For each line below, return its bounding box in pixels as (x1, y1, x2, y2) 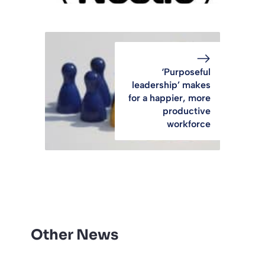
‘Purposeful (161, 66, 211, 78)
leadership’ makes (132, 79, 211, 91)
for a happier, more (128, 92, 211, 104)
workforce (167, 118, 211, 130)
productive (163, 105, 211, 117)
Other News (31, 226, 118, 244)
